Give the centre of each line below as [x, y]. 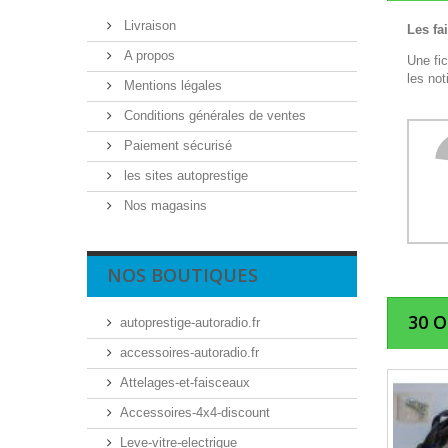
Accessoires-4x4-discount [195, 412]
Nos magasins [163, 205]
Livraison [148, 25]
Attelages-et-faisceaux [185, 382]
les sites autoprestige [184, 175]
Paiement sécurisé [176, 145]
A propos [147, 55]
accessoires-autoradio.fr [189, 352]
